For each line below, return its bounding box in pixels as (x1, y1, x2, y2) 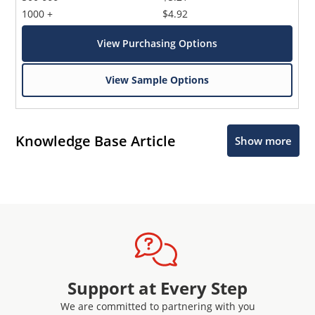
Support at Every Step (67, 276, 247, 300)
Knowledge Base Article (15, 131, 176, 150)
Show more (234, 134, 292, 148)
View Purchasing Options (97, 37, 218, 51)
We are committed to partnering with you (60, 300, 255, 314)
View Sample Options (105, 73, 210, 87)
